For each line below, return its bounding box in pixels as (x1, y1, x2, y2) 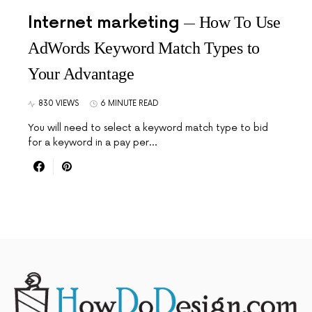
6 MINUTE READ (100, 99, 159, 108)
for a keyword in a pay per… (28, 136, 157, 148)
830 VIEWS (38, 99, 79, 108)
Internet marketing (28, 13, 180, 33)
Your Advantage (28, 65, 134, 83)
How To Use (198, 13, 281, 31)
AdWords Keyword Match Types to (28, 39, 260, 57)
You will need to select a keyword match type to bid (28, 122, 268, 134)
